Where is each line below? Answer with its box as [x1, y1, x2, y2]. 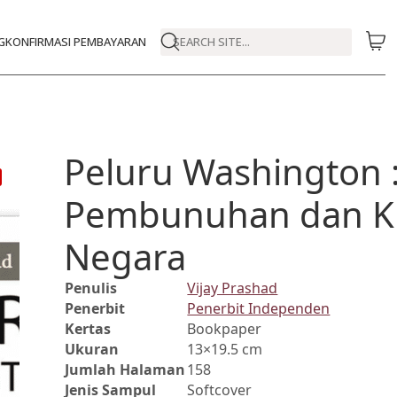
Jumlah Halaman [65, 360, 186, 379]
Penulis [65, 278, 118, 298]
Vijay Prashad [187, 278, 278, 298]
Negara [64, 232, 187, 281]
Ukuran [65, 339, 120, 359]
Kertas [65, 319, 112, 339]
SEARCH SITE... [172, 33, 250, 50]
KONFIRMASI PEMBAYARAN [4, 33, 146, 50]
